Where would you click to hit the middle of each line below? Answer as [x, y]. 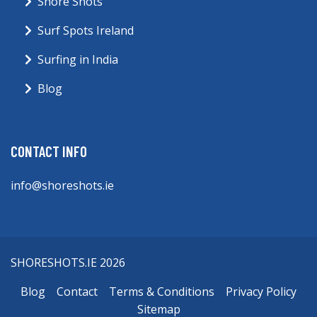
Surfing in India [78, 60]
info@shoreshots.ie [62, 186]
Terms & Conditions [162, 292]
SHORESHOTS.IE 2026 [68, 263]
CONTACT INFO [49, 151]
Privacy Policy [261, 292]
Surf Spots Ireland [86, 31]
